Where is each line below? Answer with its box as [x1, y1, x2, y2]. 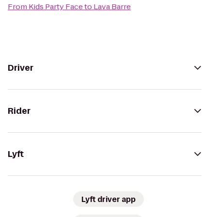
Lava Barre [93, 1, 131, 12]
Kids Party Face [29, 1, 83, 12]
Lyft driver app [81, 194, 136, 204]
